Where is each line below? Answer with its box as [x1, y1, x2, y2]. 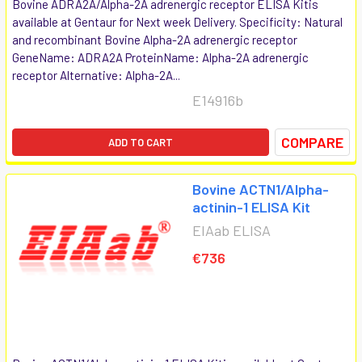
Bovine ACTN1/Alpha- [192, 179, 329, 198]
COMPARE [281, 133, 343, 151]
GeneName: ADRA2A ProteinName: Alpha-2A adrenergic [12, 49, 309, 65]
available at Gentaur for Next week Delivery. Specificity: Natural [12, 14, 343, 29]
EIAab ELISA [192, 221, 271, 239]
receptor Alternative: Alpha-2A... [12, 67, 180, 82]
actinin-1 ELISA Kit [192, 197, 310, 216]
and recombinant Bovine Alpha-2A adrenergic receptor [12, 32, 297, 47]
